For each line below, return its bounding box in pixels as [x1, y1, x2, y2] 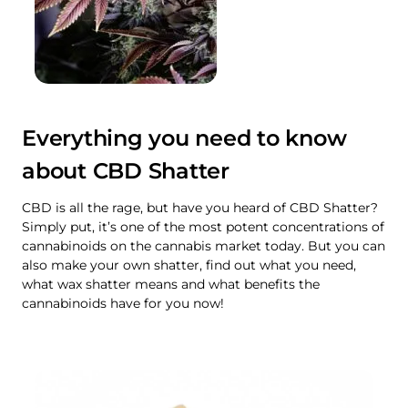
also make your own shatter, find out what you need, [22, 257, 356, 274]
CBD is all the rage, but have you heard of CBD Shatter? [22, 199, 378, 217]
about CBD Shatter [22, 158, 229, 185]
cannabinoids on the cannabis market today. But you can [22, 238, 385, 255]
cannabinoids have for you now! [22, 295, 224, 312]
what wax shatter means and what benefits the [22, 276, 320, 293]
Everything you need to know [22, 125, 347, 152]
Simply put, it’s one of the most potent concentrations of [22, 219, 384, 236]
